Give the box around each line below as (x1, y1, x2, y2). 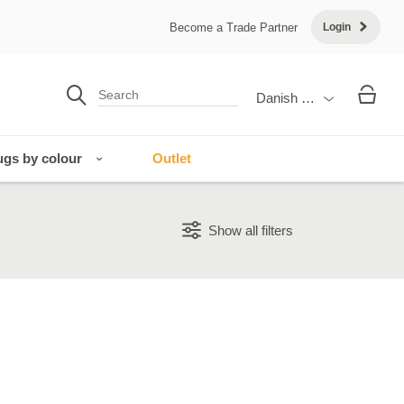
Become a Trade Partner (170, 20, 298, 34)
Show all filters (208, 223, 293, 238)
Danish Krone (255, 90, 336, 106)
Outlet (152, 151, 191, 166)
